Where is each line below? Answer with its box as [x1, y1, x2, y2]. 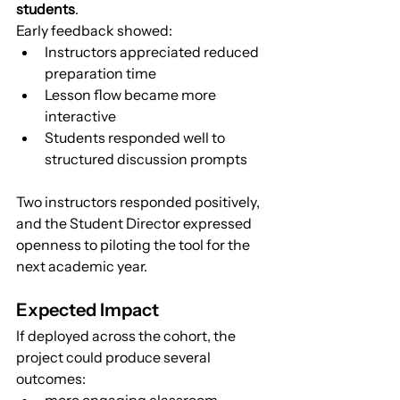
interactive [45, 106, 116, 125]
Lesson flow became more [45, 85, 219, 104]
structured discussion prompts [45, 149, 247, 168]
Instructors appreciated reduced [45, 42, 262, 61]
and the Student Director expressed [16, 213, 254, 232]
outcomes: [16, 369, 86, 387]
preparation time [45, 63, 156, 82]
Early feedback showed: [16, 21, 172, 39]
